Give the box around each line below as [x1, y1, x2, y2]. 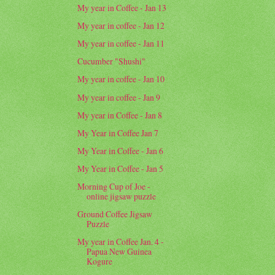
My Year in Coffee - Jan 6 [77, 144, 164, 157]
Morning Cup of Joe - [77, 180, 151, 192]
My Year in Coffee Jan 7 [77, 126, 159, 139]
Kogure [87, 255, 113, 268]
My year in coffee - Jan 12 [77, 20, 165, 32]
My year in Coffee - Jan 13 [77, 2, 167, 14]
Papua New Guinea [87, 246, 152, 258]
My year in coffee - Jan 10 [77, 73, 165, 85]
